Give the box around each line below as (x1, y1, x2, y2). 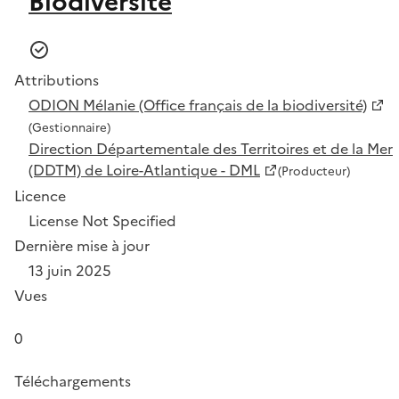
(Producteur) (278, 161, 350, 180)
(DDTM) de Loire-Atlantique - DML (28, 159, 260, 181)
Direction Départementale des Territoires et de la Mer (28, 137, 393, 159)
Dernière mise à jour (14, 234, 150, 256)
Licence (14, 184, 66, 207)
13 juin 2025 (28, 259, 111, 281)
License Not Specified (28, 209, 176, 232)
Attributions (14, 69, 99, 91)
